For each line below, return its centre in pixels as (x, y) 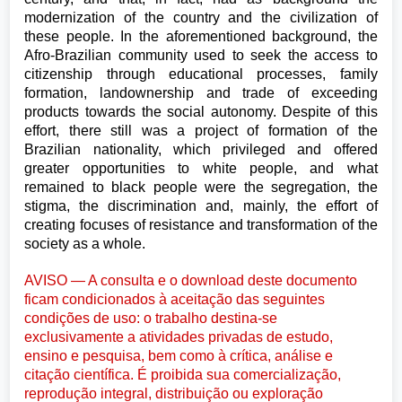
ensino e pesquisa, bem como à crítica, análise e (179, 355)
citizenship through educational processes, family (201, 74)
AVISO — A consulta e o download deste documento (191, 280)
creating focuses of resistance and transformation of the (201, 225)
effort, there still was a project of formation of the (201, 131)
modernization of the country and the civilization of (201, 17)
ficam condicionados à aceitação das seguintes (175, 299)
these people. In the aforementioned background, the (201, 36)
